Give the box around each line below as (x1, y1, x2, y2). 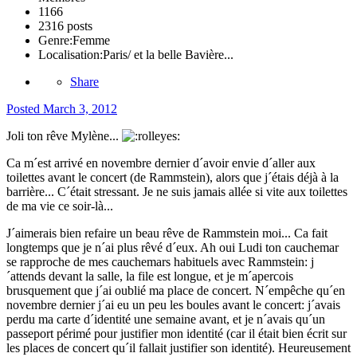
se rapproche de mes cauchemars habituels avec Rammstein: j (6, 254, 314, 269)
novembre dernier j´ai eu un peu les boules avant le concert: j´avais (6, 297, 340, 312)
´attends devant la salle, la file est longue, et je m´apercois (6, 269, 293, 283)
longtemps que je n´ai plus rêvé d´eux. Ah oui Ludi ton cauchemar (6, 240, 339, 254)
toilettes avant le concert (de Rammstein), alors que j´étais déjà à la (6, 170, 339, 184)
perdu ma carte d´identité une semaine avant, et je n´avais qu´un (6, 312, 325, 326)
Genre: (38, 33, 73, 47)
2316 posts (38, 18, 92, 33)
